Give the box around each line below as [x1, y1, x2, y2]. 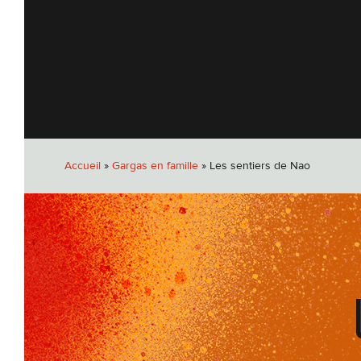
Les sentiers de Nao [209, 159, 310, 172]
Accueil [64, 159, 101, 172]
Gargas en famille [111, 159, 198, 172]
